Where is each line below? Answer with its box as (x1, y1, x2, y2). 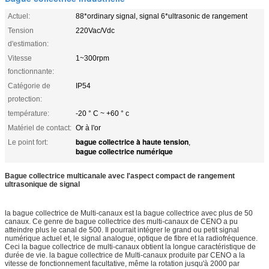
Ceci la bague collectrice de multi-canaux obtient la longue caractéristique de (5, 242, 256, 251)
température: (8, 109, 49, 118)
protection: (8, 94, 42, 103)
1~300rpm (76, 53, 109, 62)
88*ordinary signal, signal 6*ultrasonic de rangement (76, 11, 247, 20)
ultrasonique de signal (5, 180, 80, 189)
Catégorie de (8, 81, 50, 90)
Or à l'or (76, 123, 101, 132)
